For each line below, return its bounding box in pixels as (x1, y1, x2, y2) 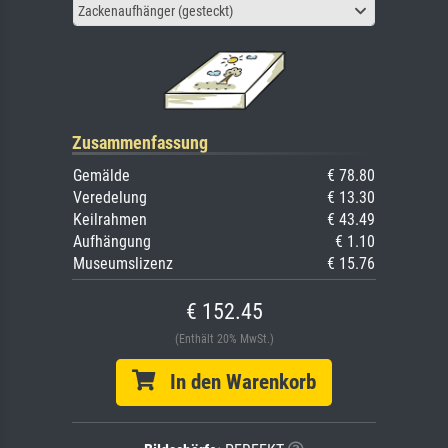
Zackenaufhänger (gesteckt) (78, 2, 233, 19)
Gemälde (73, 165, 130, 185)
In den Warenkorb (155, 369, 316, 394)
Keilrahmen (73, 209, 147, 229)
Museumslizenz (73, 253, 173, 273)
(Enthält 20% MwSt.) (174, 331, 274, 346)
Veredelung (73, 187, 147, 207)
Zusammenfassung (72, 131, 208, 153)
